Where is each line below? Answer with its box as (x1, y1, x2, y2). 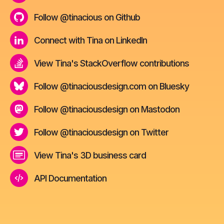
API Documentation (34, 172, 106, 183)
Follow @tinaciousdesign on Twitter (34, 126, 168, 137)
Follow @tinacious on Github (34, 11, 140, 22)
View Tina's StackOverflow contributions (34, 57, 189, 68)
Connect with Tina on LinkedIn (34, 34, 147, 45)
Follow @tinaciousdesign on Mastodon (34, 103, 179, 114)
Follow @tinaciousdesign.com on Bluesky (34, 80, 189, 91)
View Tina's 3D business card (34, 149, 146, 160)
